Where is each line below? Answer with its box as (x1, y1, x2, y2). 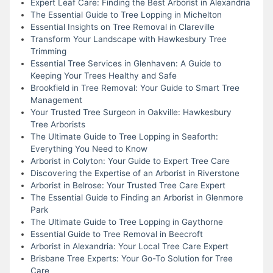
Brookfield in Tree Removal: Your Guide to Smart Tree (30, 82, 239, 93)
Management (30, 94, 82, 105)
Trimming (30, 46, 66, 56)
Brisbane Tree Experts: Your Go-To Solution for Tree (30, 253, 233, 263)
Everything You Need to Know (30, 143, 147, 154)
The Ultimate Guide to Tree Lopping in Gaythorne (30, 216, 223, 227)
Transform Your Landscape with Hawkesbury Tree (30, 34, 227, 44)
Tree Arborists (30, 119, 85, 129)
